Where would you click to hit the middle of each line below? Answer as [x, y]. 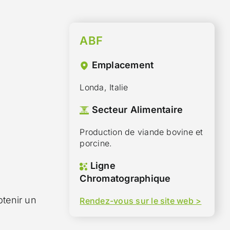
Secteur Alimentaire [136, 110]
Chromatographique [125, 178]
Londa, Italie [104, 87]
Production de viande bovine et [141, 132]
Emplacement [121, 65]
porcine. [96, 143]
